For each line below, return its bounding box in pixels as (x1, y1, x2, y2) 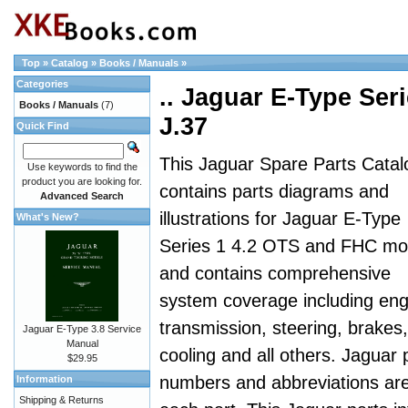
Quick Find (16, 120, 69, 131)
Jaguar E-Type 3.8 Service (23, 323, 141, 334)
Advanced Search (40, 190, 124, 201)
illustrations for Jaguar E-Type (159, 209, 401, 229)
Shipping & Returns (19, 394, 104, 405)
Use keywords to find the (26, 161, 138, 172)
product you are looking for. (22, 176, 142, 187)
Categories (16, 78, 68, 89)
